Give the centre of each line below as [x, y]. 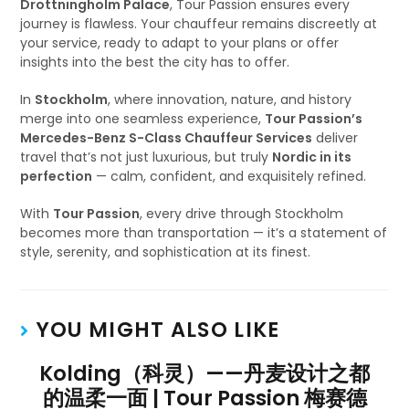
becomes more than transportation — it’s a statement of [204, 233]
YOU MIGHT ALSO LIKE [157, 330]
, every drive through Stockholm [242, 214]
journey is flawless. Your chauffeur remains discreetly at [199, 24]
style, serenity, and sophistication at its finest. [166, 252]
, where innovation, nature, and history [230, 100]
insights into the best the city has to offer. [155, 62]
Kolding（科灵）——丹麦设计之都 [204, 373]
